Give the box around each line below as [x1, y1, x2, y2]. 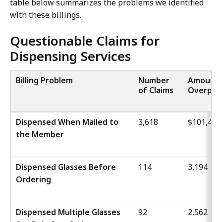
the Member [16, 129, 64, 140]
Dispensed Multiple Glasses [16, 207, 120, 218]
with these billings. [10, 9, 81, 21]
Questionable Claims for [10, 32, 160, 50]
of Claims [138, 85, 173, 96]
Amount [188, 75, 219, 86]
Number [138, 75, 169, 86]
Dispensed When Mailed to [16, 116, 118, 128]
